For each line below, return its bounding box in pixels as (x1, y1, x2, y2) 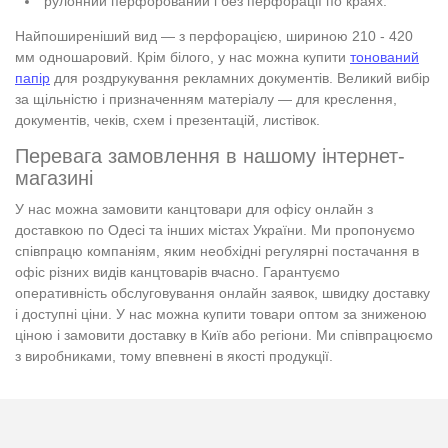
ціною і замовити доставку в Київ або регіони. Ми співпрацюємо (15, 326, 433, 343)
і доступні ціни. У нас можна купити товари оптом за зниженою (15, 305, 427, 322)
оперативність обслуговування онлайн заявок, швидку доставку (15, 284, 430, 301)
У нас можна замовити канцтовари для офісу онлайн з (15, 200, 373, 217)
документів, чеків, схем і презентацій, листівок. (15, 111, 320, 128)
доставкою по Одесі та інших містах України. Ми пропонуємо (15, 221, 415, 238)
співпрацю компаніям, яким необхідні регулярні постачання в (15, 242, 419, 259)
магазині (15, 166, 93, 189)
